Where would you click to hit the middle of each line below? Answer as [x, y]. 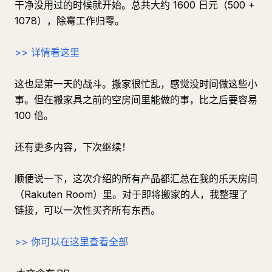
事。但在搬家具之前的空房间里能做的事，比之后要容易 [136, 100]
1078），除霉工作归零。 [70, 21]
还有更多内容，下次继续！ [73, 147]
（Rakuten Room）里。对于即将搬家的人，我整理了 [131, 194]
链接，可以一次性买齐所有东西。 [87, 210]
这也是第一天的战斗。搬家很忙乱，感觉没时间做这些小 [136, 84]
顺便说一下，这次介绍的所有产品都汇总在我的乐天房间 [136, 178]
